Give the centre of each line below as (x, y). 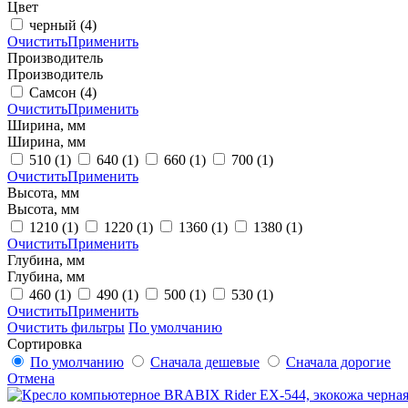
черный (55, 25)
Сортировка (45, 343)
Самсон (55, 92)
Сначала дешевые (205, 362)
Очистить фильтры (66, 327)
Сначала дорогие (338, 362)
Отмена (31, 378)
